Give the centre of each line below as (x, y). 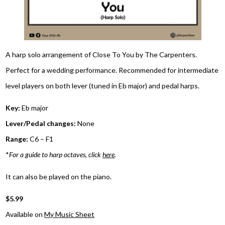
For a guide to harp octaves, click (56, 154)
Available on (25, 214)
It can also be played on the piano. (59, 177)
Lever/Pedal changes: (41, 123)
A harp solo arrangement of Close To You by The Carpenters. (101, 54)
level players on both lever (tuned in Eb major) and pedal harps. (103, 85)
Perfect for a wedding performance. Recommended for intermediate (112, 70)
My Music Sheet (70, 214)
